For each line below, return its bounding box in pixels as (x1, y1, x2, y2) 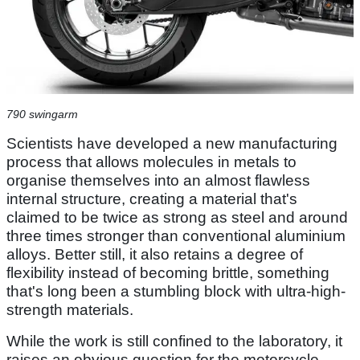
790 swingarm (6, 108, 78, 121)
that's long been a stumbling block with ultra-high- (6, 283, 346, 301)
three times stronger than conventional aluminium (6, 227, 346, 245)
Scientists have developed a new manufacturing (6, 135, 337, 153)
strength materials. (6, 301, 137, 319)
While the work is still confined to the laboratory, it (6, 333, 342, 350)
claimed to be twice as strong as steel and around (6, 209, 348, 227)
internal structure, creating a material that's (6, 190, 297, 208)
